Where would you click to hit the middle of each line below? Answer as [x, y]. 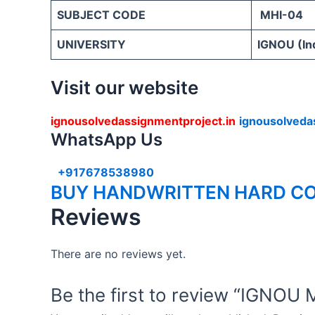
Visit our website [124, 87]
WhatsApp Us [107, 139]
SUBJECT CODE [101, 14]
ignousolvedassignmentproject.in [143, 121]
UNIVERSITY [91, 44]
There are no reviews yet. [118, 253]
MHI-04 [280, 14]
